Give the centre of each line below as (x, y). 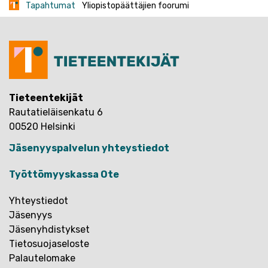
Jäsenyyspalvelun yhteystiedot (89, 148)
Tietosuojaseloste (49, 244)
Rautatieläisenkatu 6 (56, 112)
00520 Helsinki (42, 127)
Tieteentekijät (46, 98)
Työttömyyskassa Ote (64, 175)
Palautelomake (42, 258)
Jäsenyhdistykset (49, 230)
